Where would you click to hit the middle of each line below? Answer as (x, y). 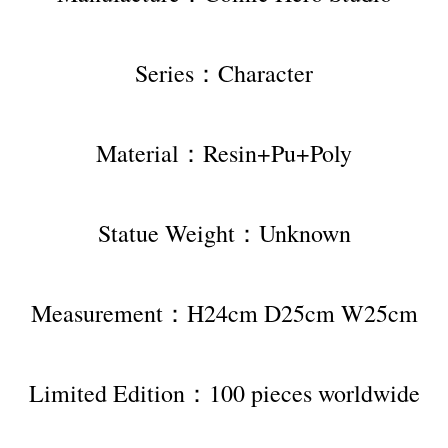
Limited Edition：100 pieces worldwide (224, 392)
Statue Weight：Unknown (224, 232)
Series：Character (224, 72)
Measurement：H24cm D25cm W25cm (224, 312)
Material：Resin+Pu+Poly (224, 152)
